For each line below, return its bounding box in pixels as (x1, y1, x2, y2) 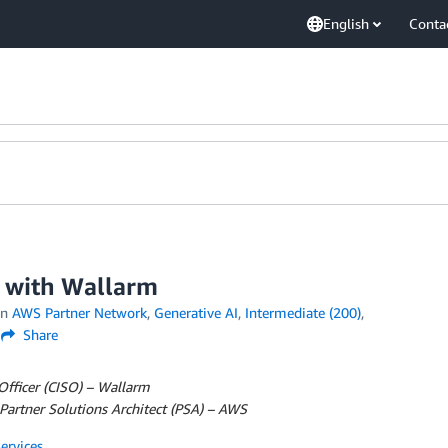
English (323, 15, 369, 32)
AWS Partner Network (11, 304, 147, 321)
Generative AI (153, 304, 238, 321)
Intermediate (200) (244, 304, 361, 321)
